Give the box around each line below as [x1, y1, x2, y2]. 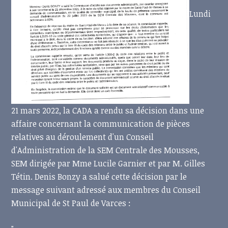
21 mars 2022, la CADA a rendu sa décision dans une [11, 105, 205, 117]
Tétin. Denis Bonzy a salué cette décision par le [11, 171, 187, 183]
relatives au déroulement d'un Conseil [11, 131, 154, 143]
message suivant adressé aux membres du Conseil [11, 184, 201, 196]
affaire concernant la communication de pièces [11, 118, 190, 130]
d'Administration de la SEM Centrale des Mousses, [11, 145, 200, 156]
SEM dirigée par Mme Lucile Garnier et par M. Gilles [11, 158, 206, 169]
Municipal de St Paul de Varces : [11, 197, 131, 209]
